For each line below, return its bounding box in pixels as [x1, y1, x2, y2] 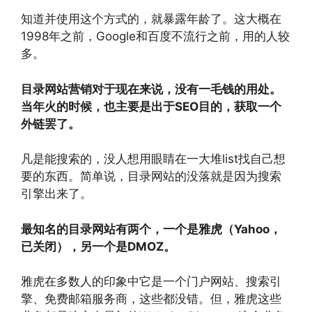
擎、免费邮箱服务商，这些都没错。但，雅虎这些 [21, 292, 281, 306]
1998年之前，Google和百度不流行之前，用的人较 [21, 29, 290, 43]
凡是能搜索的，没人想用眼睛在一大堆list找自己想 [21, 152, 286, 166]
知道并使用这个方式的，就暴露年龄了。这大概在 [21, 12, 281, 26]
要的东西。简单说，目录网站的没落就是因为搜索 [21, 169, 281, 183]
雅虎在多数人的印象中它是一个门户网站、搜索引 [21, 274, 281, 288]
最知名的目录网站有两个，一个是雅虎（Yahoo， [21, 221, 281, 236]
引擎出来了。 [21, 187, 92, 201]
